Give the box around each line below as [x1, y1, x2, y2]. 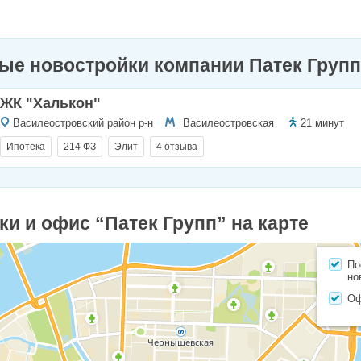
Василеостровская [183, 117, 274, 130]
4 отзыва [156, 141, 197, 153]
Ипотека [6, 141, 45, 153]
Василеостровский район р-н [13, 117, 153, 130]
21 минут [301, 117, 344, 130]
